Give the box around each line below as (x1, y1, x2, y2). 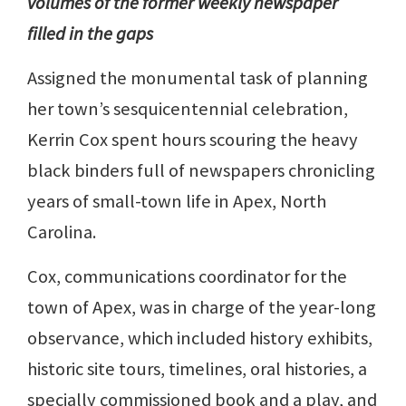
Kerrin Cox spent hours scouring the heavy (27, 128, 358, 151)
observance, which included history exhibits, (27, 326, 372, 350)
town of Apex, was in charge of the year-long (27, 295, 376, 319)
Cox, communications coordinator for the (27, 265, 347, 288)
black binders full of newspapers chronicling (27, 159, 375, 182)
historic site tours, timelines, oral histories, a (27, 357, 367, 381)
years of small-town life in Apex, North (27, 189, 326, 213)
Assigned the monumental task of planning (27, 66, 368, 90)
